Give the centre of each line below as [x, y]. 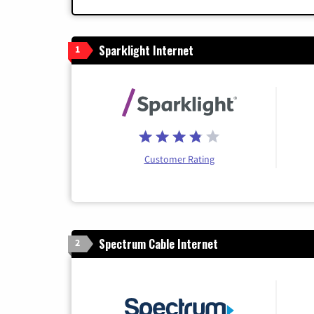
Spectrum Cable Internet [158, 244]
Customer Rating [179, 159]
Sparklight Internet [146, 50]
